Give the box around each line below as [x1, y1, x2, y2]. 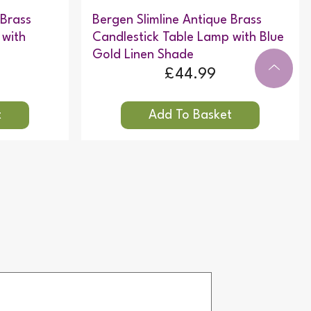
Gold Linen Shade [92, 48, 194, 61]
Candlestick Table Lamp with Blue [92, 31, 284, 44]
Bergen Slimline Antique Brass [92, 13, 262, 26]
